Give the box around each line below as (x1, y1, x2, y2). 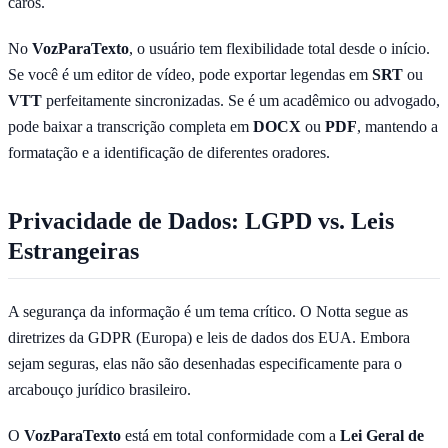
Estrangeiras (8, 237, 139, 264)
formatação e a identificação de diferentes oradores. (8, 143, 330, 161)
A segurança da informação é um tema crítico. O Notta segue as (8, 302, 408, 320)
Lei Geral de (340, 426, 424, 444)
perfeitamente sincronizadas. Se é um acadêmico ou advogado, (42, 91, 440, 109)
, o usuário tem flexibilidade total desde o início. (129, 39, 430, 57)
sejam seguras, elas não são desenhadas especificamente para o (8, 354, 402, 372)
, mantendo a (357, 117, 438, 135)
